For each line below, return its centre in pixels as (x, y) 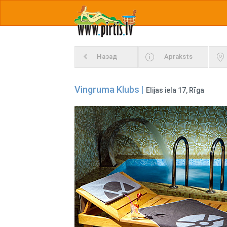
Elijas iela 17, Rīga (175, 90)
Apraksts (178, 56)
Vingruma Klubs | (110, 89)
